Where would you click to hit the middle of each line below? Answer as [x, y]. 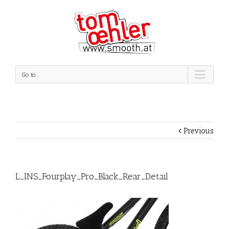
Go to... [30, 75]
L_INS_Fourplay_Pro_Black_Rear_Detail [92, 176]
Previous [199, 131]
